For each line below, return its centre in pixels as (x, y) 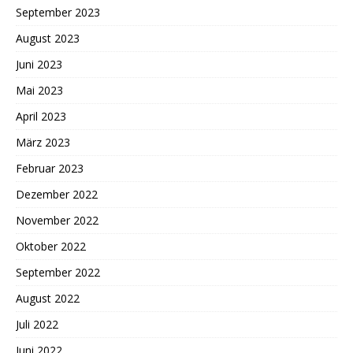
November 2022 (57, 221)
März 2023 (43, 143)
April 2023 (41, 117)
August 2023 (48, 39)
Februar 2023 (50, 169)
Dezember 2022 (57, 195)
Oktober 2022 (51, 247)
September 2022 (58, 273)
